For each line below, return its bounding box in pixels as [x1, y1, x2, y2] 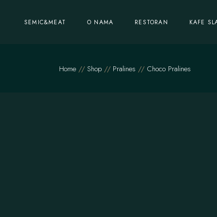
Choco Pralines [147, 63, 191, 74]
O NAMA [87, 17, 114, 27]
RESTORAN [135, 17, 168, 27]
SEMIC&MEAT [24, 17, 66, 27]
